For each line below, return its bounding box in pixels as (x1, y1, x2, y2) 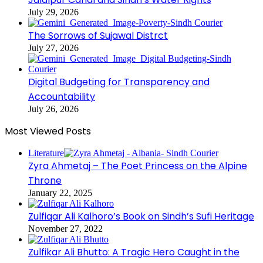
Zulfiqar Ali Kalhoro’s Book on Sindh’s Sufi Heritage (28, 209, 254, 223)
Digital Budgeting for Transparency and (28, 75, 210, 89)
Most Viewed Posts (5, 124, 91, 138)
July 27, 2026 (28, 42, 79, 53)
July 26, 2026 (28, 103, 79, 114)
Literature (28, 147, 64, 158)
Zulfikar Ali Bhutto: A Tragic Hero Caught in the (28, 245, 240, 259)
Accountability (28, 89, 95, 103)
